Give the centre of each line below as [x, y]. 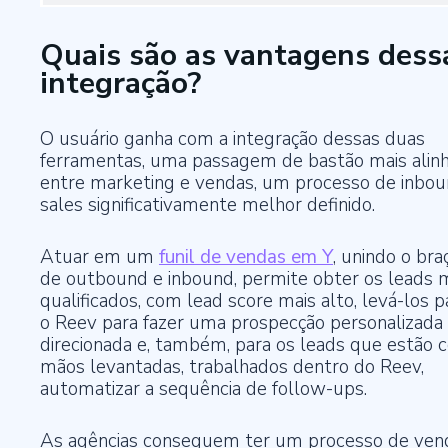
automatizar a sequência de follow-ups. [203, 389]
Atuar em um [99, 257]
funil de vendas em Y [246, 257]
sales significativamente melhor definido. [207, 205]
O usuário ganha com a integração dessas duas [232, 139]
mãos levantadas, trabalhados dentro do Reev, [232, 367]
